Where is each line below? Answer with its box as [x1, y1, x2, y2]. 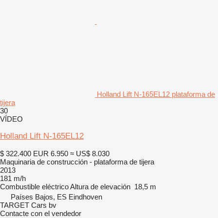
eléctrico [42, 182, 69, 191]
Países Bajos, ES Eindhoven [11, 192, 102, 201]
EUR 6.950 [33, 149, 68, 158]
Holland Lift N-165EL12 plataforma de [97, 90, 215, 98]
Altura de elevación [70, 182, 130, 191]
